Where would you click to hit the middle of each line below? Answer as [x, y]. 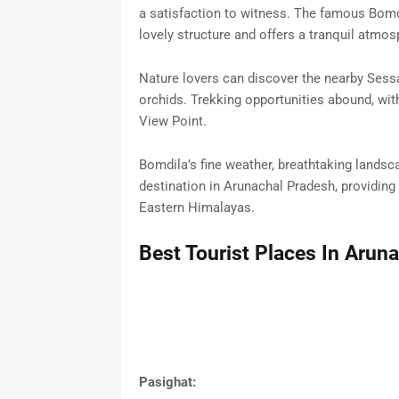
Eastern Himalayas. [196, 208]
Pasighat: [167, 383]
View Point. [172, 122]
